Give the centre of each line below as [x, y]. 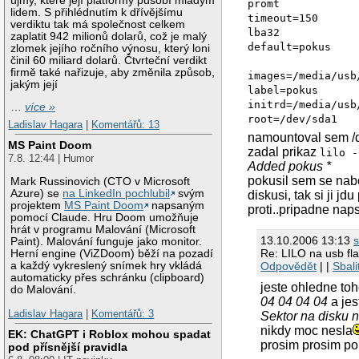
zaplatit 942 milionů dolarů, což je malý [109, 36]
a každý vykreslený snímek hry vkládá [107, 266]
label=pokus [283, 90]
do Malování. [44, 290]
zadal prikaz [284, 151]
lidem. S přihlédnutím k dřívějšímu [97, 12]
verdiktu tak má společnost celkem [98, 24]
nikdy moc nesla [307, 330]
